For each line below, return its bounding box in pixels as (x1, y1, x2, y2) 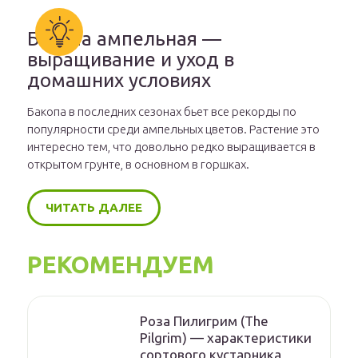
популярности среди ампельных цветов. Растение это (27, 122, 320, 136)
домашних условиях (27, 70, 211, 91)
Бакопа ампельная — (27, 28, 221, 50)
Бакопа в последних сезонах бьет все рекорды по (27, 105, 296, 118)
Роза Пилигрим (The (140, 313, 268, 328)
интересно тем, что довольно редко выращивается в (27, 140, 316, 153)
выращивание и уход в (27, 49, 234, 70)
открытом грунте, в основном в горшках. (27, 157, 249, 171)
